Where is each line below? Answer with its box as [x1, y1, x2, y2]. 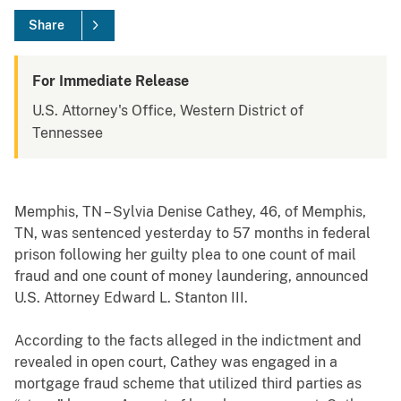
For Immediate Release [32, 73, 189, 90]
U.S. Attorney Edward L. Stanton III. [14, 289, 248, 307]
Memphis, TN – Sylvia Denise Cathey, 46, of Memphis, [14, 203, 366, 221]
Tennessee [32, 124, 103, 142]
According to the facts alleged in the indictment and [14, 332, 362, 350]
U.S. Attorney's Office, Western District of [32, 102, 303, 120]
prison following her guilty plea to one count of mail [14, 246, 356, 264]
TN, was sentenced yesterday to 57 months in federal [14, 225, 371, 243]
